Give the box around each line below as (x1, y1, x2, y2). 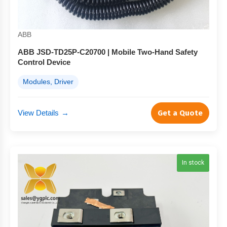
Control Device (18, 58, 70, 66)
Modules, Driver (23, 78, 73, 86)
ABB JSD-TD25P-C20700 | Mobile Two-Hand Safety (18, 48, 198, 56)
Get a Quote (158, 108, 203, 118)
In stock (182, 159, 204, 166)
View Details (18, 108, 59, 117)
